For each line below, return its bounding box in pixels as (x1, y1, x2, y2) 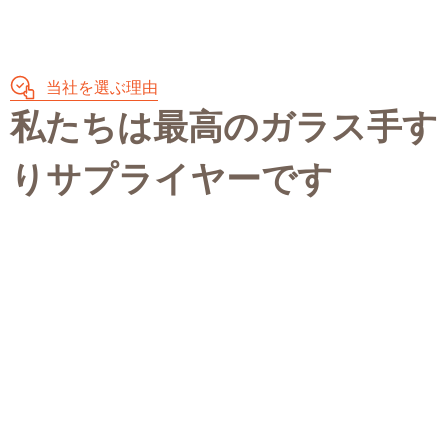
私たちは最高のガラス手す (10, 107, 438, 147)
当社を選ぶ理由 (46, 78, 159, 96)
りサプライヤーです (10, 159, 333, 199)
